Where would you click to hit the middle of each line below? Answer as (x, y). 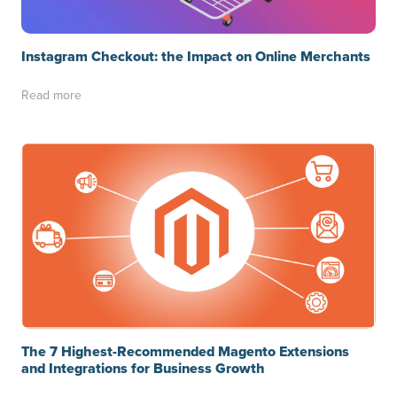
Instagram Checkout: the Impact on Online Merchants (196, 57)
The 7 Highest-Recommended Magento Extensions (185, 351)
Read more (51, 95)
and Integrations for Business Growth (143, 368)
